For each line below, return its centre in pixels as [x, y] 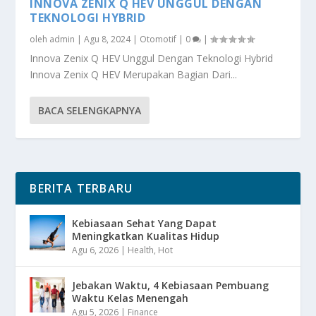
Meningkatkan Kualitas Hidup [146, 236]
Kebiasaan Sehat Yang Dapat [145, 223]
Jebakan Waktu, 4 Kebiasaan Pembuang [171, 285]
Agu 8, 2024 [108, 39]
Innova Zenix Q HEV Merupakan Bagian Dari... [134, 74]
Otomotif [158, 39]
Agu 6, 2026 [96, 250]
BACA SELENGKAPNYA [90, 110]
